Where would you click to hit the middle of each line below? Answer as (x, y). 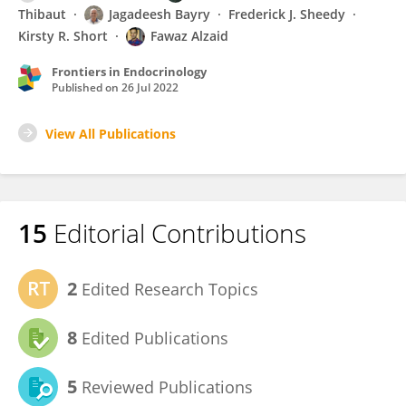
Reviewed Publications (165, 387)
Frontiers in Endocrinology (129, 72)
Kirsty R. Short (63, 36)
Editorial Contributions (177, 233)
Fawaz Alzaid (189, 36)
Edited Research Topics (168, 289)
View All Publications (111, 134)
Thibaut (42, 14)
